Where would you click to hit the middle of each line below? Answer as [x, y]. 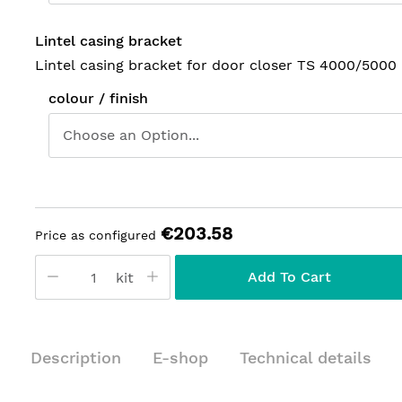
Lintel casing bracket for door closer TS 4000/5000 [216, 65]
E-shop [180, 358]
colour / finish [98, 98]
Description [76, 358]
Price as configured [96, 235]
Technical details [306, 358]
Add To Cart [289, 277]
